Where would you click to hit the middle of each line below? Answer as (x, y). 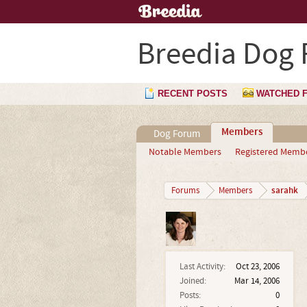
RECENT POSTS (193, 94)
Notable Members (185, 152)
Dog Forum (176, 134)
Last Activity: (202, 267)
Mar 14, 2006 (257, 281)
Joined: (193, 281)
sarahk (284, 191)
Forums (185, 191)
